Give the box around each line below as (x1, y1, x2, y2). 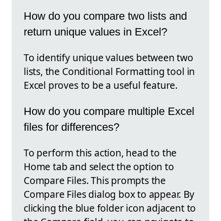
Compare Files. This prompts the (24, 174, 166, 187)
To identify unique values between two (24, 51, 193, 65)
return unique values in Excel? (24, 25, 167, 38)
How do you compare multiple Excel (24, 105, 194, 117)
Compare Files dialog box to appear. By (24, 187, 194, 201)
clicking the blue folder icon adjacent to (24, 201, 196, 215)
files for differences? (24, 120, 119, 133)
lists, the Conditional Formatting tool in (24, 65, 195, 78)
